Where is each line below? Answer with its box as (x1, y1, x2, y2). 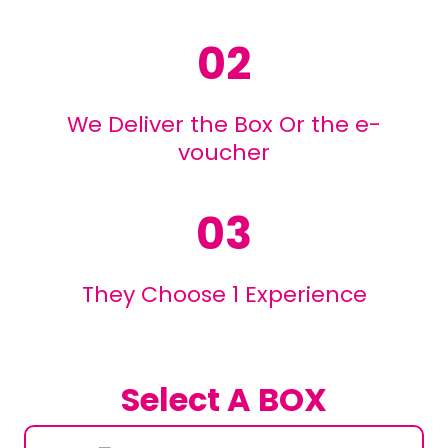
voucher (178, 136, 270, 168)
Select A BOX (121, 376, 327, 422)
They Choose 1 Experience (81, 278, 367, 310)
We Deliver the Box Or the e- (67, 108, 381, 140)
